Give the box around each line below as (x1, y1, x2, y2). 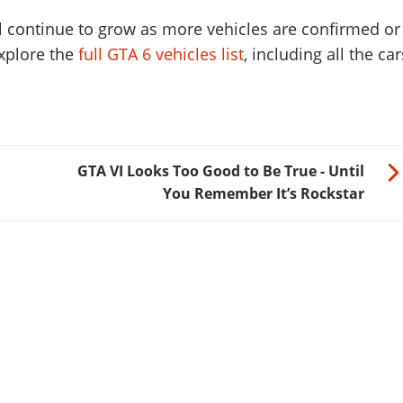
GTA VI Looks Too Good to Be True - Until (77, 161, 365, 182)
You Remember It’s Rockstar (163, 184, 365, 204)
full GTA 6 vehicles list (77, 43, 244, 66)
